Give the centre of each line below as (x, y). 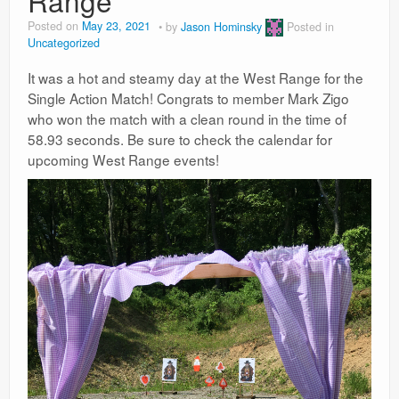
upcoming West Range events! (123, 160)
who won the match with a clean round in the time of (187, 119)
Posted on (55, 26)
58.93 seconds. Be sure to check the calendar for (180, 139)
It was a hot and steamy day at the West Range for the (195, 78)
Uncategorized (64, 43)
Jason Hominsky (221, 26)
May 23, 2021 (116, 26)
